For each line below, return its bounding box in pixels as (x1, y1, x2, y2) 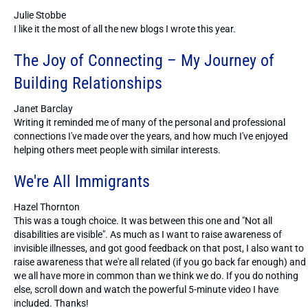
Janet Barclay (14, 102, 73, 114)
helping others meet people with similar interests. (14, 144, 221, 155)
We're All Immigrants (14, 171, 150, 191)
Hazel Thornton (14, 201, 80, 212)
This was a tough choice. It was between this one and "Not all (14, 214, 272, 226)
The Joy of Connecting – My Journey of (14, 50, 274, 70)
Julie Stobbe (14, 9, 66, 21)
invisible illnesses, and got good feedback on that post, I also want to (14, 242, 304, 254)
